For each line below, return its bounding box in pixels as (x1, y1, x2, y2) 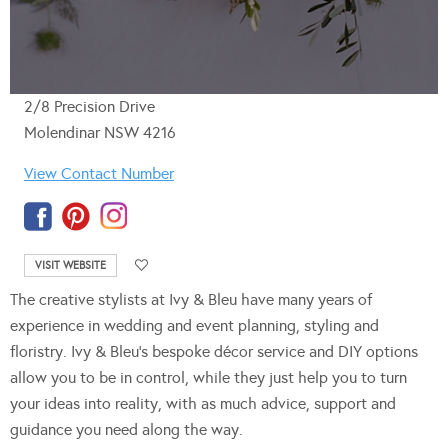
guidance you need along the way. (10, 420, 243, 440)
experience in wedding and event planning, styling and (10, 316, 379, 336)
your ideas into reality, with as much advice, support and (10, 394, 396, 414)
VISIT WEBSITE (35, 259, 106, 273)
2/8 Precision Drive (24, 97, 155, 117)
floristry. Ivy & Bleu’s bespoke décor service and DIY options (10, 342, 418, 362)
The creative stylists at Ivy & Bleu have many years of (10, 290, 372, 310)
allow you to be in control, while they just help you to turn (10, 368, 407, 388)
